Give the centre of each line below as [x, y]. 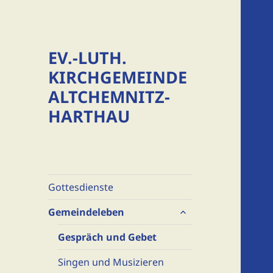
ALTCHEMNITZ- [109, 97]
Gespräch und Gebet [108, 237]
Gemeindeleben [87, 212]
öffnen [189, 222]
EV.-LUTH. [88, 58]
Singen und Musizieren [111, 262]
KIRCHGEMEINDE [118, 77]
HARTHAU [89, 116]
